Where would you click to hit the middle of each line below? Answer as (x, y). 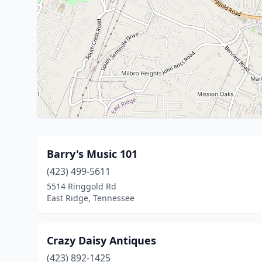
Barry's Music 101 (92, 154)
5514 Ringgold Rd (82, 186)
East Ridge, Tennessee (91, 198)
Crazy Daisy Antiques (101, 240)
